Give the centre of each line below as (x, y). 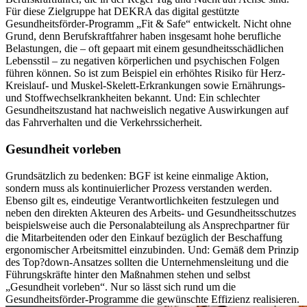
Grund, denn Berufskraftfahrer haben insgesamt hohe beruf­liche (143, 36)
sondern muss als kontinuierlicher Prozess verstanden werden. (139, 188)
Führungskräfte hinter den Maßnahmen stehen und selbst (128, 274)
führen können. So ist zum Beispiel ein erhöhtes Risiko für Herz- (145, 73)
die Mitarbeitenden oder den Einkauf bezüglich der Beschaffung (144, 237)
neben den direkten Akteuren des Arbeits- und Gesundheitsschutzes (151, 212)
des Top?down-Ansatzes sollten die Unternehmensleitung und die (147, 262)
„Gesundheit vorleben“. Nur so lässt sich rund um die (121, 286)
